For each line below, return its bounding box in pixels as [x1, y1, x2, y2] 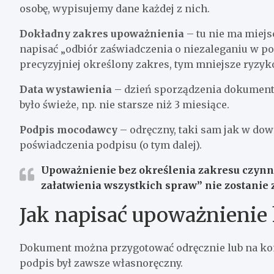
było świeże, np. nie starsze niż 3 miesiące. [20, 98, 229, 111]
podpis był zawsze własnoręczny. [20, 256, 183, 269]
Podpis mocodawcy [20, 123, 117, 136]
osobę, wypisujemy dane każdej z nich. [20, 2, 210, 15]
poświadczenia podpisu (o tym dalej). [20, 138, 202, 151]
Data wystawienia [20, 83, 112, 95]
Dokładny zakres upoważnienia [20, 27, 184, 40]
